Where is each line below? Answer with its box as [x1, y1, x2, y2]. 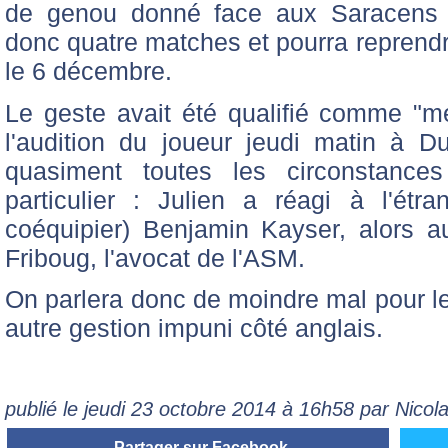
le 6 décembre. [5, 56, 172, 85]
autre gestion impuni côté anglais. [5, 314, 383, 343]
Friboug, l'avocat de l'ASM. [5, 243, 305, 272]
